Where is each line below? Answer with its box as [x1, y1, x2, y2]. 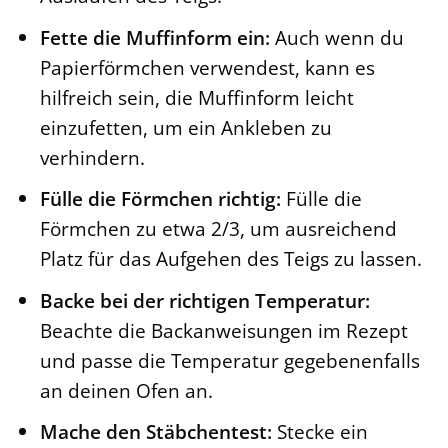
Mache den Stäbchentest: [39, 418, 272, 446]
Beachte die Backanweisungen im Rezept [39, 316, 408, 344]
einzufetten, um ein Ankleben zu [39, 113, 332, 141]
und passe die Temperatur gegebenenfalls [39, 346, 420, 374]
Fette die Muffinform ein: [39, 23, 270, 51]
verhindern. [39, 143, 145, 171]
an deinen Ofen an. [39, 376, 213, 404]
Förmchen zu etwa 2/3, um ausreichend [39, 215, 397, 243]
